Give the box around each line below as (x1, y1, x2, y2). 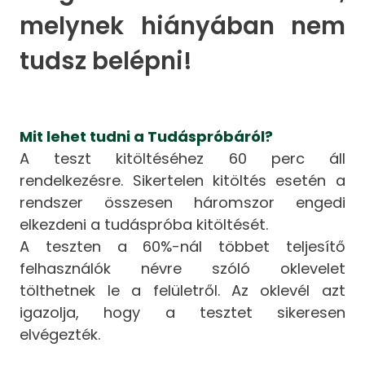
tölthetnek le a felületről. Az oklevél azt (20, 279, 345, 301)
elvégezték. (20, 323, 101, 345)
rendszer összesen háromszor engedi (20, 191, 345, 213)
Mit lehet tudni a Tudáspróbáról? (20, 125, 274, 147)
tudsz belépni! (20, 43, 193, 77)
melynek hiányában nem (20, 8, 345, 42)
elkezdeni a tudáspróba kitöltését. (20, 213, 269, 235)
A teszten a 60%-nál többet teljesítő (20, 235, 345, 257)
